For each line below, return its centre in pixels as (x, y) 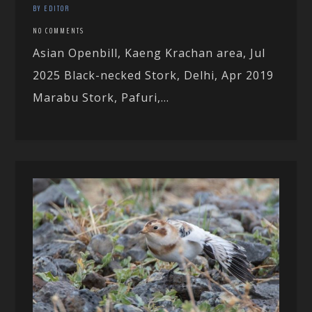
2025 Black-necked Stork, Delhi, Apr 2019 (154, 75)
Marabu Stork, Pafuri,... (101, 97)
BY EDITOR (52, 8)
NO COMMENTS (59, 30)
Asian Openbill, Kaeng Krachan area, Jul (149, 53)
